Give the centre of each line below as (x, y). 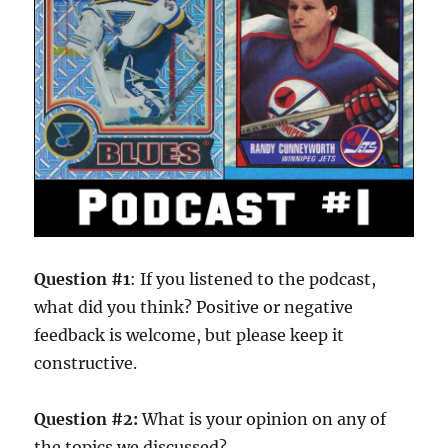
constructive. (86, 362)
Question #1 (82, 278)
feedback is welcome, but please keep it (189, 334)
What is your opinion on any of (262, 418)
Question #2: (86, 418)
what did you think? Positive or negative (194, 306)
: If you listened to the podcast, (253, 278)
